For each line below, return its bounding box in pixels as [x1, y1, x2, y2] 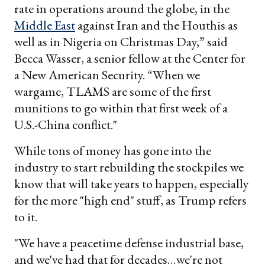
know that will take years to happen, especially [14, 175, 249, 193]
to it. [14, 208, 37, 226]
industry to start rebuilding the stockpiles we [14, 159, 244, 176]
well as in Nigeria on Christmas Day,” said [14, 33, 228, 51]
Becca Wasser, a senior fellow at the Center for [14, 50, 245, 67]
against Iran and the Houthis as [75, 17, 238, 34]
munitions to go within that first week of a [14, 99, 228, 117]
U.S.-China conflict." [14, 116, 117, 134]
